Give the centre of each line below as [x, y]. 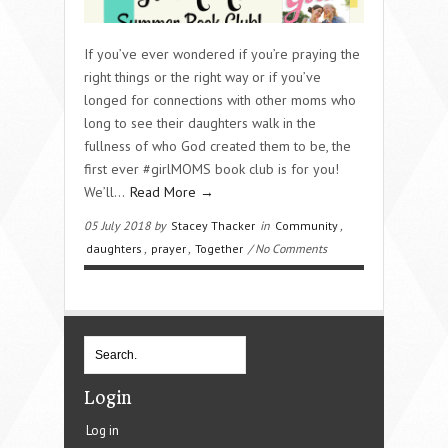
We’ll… [106, 191]
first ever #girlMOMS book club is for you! [211, 168]
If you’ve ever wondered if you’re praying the [222, 53]
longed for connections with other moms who [220, 99]
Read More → [172, 191]
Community [306, 225]
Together [219, 248]
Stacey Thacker [213, 225]
